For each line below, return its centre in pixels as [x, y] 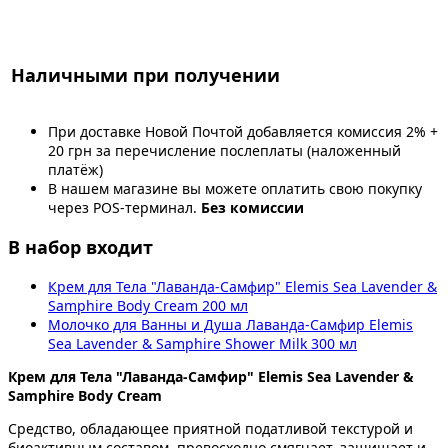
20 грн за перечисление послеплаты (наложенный [224, 150]
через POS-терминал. [124, 207]
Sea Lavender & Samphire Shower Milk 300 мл [202, 343]
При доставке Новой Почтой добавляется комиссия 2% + [243, 131]
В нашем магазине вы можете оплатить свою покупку [235, 188]
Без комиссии [252, 207]
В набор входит [80, 246]
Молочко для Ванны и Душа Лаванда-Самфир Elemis [230, 324]
